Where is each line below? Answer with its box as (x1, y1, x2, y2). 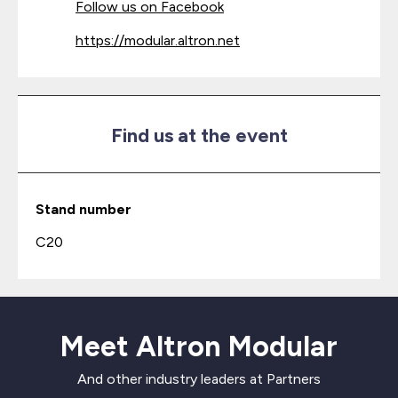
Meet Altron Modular (60, 330, 338, 363)
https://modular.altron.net (76, 32, 240, 49)
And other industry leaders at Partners (77, 370, 321, 387)
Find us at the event (110, 123, 288, 147)
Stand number (36, 201, 131, 218)
